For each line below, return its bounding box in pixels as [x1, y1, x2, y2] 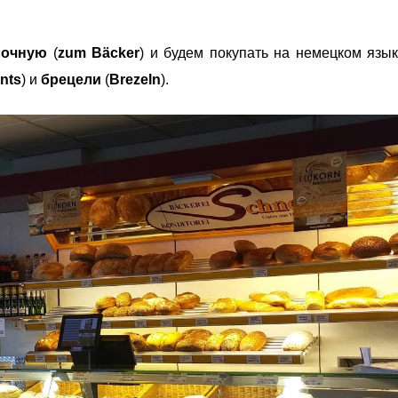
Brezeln [109, 72, 161, 87]
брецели [41, 72, 101, 87]
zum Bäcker [57, 45, 140, 60]
